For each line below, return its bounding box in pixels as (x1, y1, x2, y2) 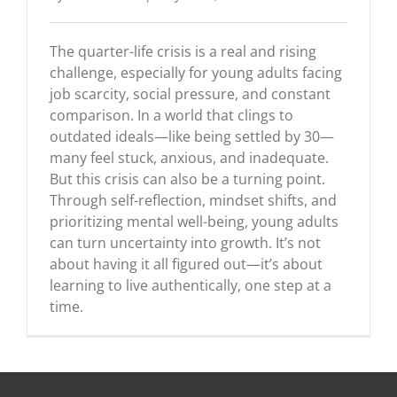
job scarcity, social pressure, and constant (50, 83, 331, 104)
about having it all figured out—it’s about (50, 253, 323, 274)
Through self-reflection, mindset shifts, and (50, 190, 337, 210)
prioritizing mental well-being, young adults (50, 211, 339, 231)
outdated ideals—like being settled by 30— (50, 126, 334, 146)
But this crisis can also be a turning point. (50, 168, 325, 189)
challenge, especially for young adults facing (50, 62, 342, 82)
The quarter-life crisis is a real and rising (50, 41, 316, 61)
